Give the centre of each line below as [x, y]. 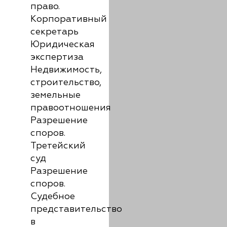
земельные [55, 95]
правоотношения [71, 108]
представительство [76, 209]
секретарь [54, 32]
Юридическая [63, 45]
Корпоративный [69, 19]
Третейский [58, 146]
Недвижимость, [66, 70]
